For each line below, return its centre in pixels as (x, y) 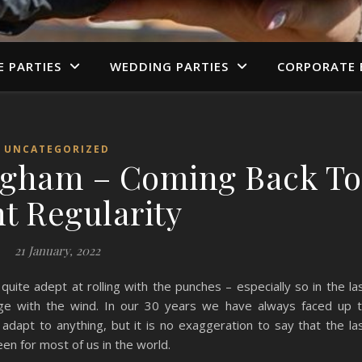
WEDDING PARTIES (169, 66)
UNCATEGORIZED (57, 149)
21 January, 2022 (57, 250)
